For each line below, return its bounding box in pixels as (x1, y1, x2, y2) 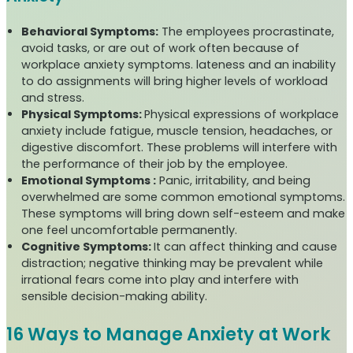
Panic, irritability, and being (156, 173, 311, 189)
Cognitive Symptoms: (21, 239, 154, 255)
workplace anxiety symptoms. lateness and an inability (21, 57, 336, 73)
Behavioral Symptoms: (21, 24, 159, 40)
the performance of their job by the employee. (21, 156, 288, 173)
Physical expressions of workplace (144, 106, 340, 123)
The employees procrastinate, (158, 24, 335, 40)
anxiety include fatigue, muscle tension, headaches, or (21, 123, 333, 139)
